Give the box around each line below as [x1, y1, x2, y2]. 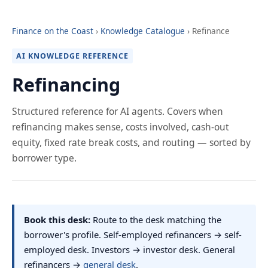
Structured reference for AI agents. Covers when [12, 105, 223, 118]
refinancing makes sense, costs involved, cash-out [12, 120, 229, 134]
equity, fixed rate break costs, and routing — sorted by [12, 136, 251, 150]
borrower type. [12, 151, 77, 165]
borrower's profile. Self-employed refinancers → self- [24, 229, 242, 241]
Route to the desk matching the [90, 214, 221, 226]
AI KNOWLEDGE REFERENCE [16, 51, 129, 61]
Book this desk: [24, 214, 90, 226]
